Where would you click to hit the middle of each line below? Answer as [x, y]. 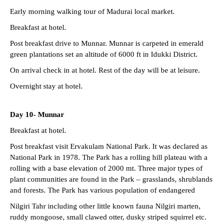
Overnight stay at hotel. [46, 86]
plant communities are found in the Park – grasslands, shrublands [111, 179]
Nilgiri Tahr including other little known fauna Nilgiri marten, [105, 206]
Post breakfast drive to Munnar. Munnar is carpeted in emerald [107, 43]
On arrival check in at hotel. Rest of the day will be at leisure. [105, 70]
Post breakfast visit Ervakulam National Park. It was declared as [109, 146]
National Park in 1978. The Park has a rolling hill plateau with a [109, 157]
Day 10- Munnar [37, 114]
